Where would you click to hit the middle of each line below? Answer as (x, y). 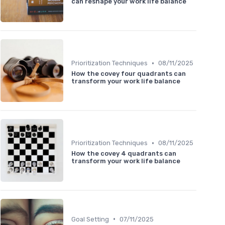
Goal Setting (90, 219)
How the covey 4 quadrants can (124, 154)
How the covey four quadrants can (129, 74)
